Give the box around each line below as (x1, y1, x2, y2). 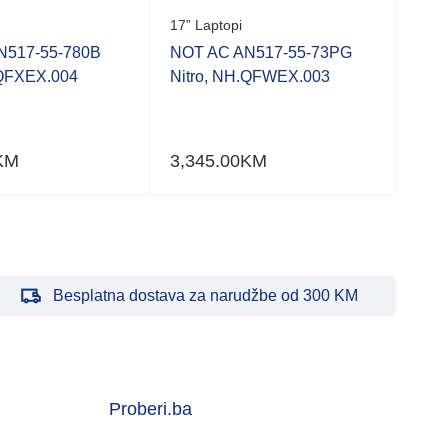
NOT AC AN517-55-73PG (170, 43, 352, 61)
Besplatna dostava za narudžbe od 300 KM (52, 286, 358, 304)
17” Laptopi (170, 16, 242, 33)
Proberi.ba (108, 398, 192, 419)
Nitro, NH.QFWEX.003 (170, 67, 330, 85)
